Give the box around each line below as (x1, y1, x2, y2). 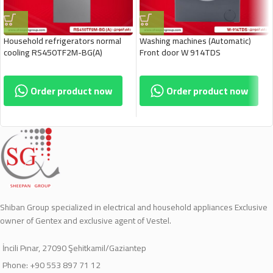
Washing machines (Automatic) (140, 33, 251, 49)
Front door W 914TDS (140, 44, 221, 60)
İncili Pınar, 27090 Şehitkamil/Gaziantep (2, 240, 146, 256)
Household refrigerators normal (4, 33, 121, 49)
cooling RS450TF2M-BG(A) (4, 44, 102, 60)
